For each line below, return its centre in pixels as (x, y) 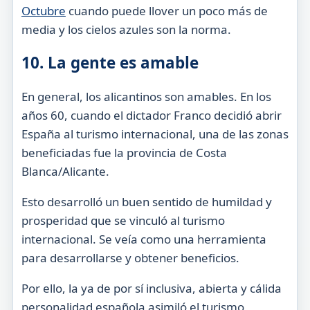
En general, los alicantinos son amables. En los (146, 96)
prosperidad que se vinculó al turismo (123, 220)
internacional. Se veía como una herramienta (144, 239)
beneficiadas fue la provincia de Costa (124, 152)
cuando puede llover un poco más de (166, 11)
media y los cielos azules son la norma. (126, 30)
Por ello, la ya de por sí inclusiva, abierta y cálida (151, 288)
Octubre (43, 11)
